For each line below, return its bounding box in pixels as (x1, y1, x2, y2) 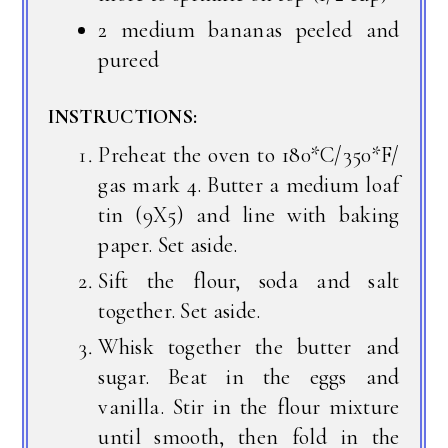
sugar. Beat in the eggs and (98, 363, 400, 390)
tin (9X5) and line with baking (98, 201, 400, 228)
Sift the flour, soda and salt (98, 267, 400, 294)
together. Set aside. (98, 297, 261, 324)
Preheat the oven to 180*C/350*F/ (98, 141, 400, 168)
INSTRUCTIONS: (48, 104, 198, 129)
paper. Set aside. (98, 231, 238, 258)
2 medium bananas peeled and (98, 16, 400, 43)
